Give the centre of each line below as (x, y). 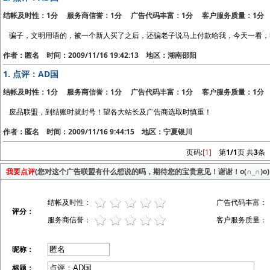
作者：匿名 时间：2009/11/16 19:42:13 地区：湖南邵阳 (100, 55)
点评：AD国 (36, 74)
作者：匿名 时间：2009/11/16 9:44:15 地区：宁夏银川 (98, 132)
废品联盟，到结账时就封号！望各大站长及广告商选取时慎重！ (111, 112)
